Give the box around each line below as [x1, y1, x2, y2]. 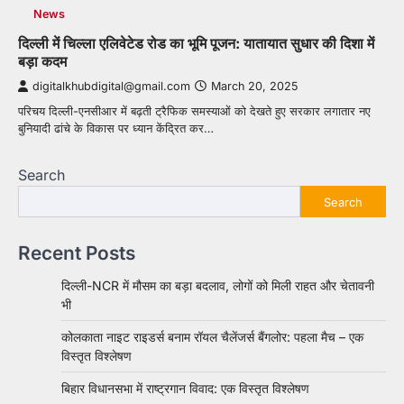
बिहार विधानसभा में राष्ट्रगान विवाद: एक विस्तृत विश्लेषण [61, 381, 309, 396]
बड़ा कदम [18, 52, 67, 70]
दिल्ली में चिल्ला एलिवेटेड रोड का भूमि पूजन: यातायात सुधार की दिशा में [18, 34, 374, 52]
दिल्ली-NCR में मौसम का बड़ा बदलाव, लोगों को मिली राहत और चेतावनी [61, 278, 374, 293]
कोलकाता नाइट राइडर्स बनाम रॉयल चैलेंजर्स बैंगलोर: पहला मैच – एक [61, 329, 363, 344]
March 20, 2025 [211, 79, 298, 93]
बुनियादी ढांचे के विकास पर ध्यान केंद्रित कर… [18, 121, 214, 135]
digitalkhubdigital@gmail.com [32, 79, 190, 93]
